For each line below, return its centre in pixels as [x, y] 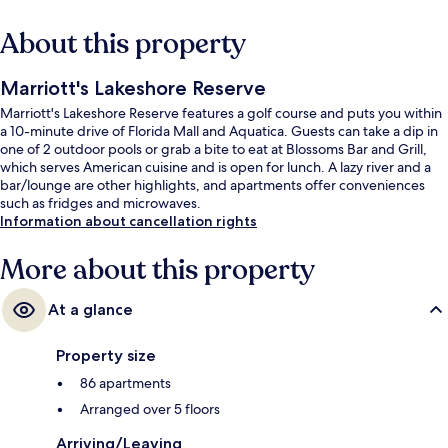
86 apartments [125, 383]
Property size [106, 356]
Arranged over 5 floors [150, 409]
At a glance [90, 310]
